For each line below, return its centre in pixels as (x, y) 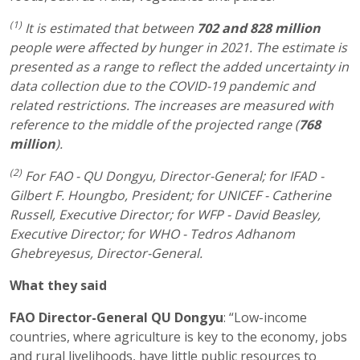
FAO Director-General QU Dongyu (117, 317)
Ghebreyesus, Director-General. (106, 253)
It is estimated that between (109, 28)
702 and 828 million (259, 28)
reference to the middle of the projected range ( (154, 125)
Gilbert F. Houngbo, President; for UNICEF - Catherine (170, 195)
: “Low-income (265, 317)
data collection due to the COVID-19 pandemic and (162, 86)
